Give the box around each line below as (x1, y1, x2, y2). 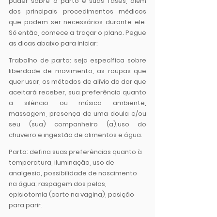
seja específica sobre (71, 56, 147, 65)
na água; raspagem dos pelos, (9, 179, 109, 189)
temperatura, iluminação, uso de (9, 158, 116, 168)
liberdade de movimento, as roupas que (9, 66, 146, 76)
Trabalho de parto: (9, 56, 72, 65)
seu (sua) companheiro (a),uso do (9, 120, 146, 129)
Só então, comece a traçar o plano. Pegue (9, 28, 146, 38)
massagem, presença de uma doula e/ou (9, 109, 146, 119)
